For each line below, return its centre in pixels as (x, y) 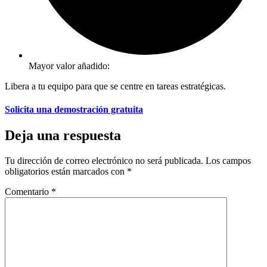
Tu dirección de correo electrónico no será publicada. (104, 160)
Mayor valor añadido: (69, 66)
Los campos (228, 160)
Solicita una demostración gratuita (74, 109)
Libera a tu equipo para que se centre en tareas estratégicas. (115, 86)
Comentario (28, 191)
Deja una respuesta (63, 136)
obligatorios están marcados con (66, 171)
